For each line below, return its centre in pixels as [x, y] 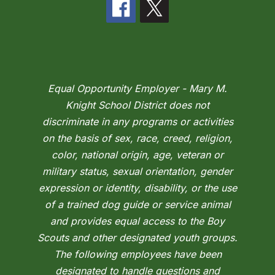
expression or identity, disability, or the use [137, 188]
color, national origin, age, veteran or [137, 155]
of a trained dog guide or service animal [137, 205]
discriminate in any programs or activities [137, 122]
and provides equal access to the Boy [137, 221]
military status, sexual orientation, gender [137, 172]
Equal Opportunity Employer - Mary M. [137, 89]
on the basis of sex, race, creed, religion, [137, 138]
